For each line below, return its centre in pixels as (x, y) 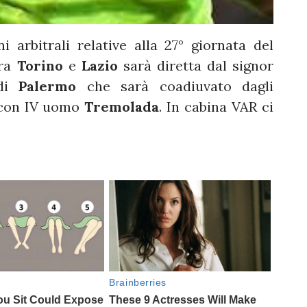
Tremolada (122, 107)
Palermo (53, 86)
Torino (42, 66)
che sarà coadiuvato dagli (180, 86)
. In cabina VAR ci (217, 107)
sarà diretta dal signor (198, 66)
